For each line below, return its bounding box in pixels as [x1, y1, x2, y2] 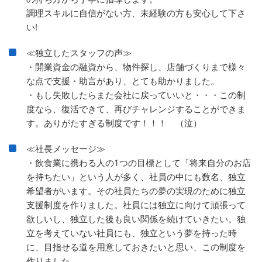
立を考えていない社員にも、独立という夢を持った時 [26, 226, 237, 239]
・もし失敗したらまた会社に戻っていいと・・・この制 [26, 88, 246, 101]
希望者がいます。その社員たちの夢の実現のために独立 [26, 184, 246, 196]
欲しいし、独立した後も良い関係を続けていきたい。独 [26, 212, 246, 225]
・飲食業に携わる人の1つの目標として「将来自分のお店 [26, 156, 251, 168]
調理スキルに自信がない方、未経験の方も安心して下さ [26, 6, 246, 19]
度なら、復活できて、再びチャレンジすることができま [26, 102, 246, 115]
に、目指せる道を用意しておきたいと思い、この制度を [26, 240, 246, 253]
